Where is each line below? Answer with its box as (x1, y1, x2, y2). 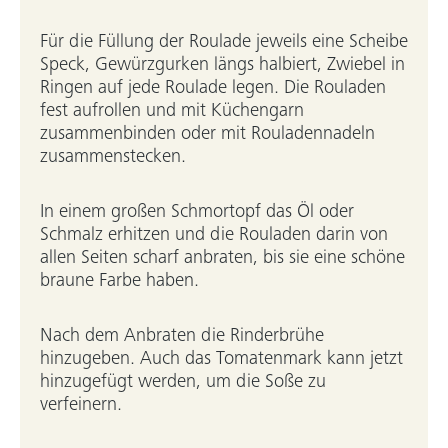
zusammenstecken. (40, 148, 186, 167)
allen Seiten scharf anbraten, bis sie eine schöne (40, 249, 405, 268)
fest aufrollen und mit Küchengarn (40, 102, 304, 121)
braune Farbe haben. (40, 272, 199, 291)
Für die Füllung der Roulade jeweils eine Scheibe (40, 33, 408, 52)
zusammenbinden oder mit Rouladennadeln (40, 125, 375, 144)
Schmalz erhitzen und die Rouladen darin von (40, 226, 388, 245)
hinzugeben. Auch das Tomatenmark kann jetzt (40, 350, 403, 369)
